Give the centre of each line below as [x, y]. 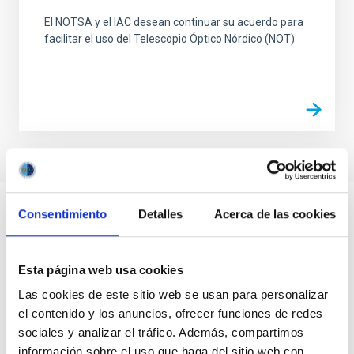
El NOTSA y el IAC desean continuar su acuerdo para [174, 22]
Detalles [160, 213]
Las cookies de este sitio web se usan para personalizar [173, 295]
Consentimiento [63, 213]
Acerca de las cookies [275, 213]
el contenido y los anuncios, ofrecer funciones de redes [171, 314]
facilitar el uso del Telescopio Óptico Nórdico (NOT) [169, 39]
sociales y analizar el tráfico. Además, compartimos [161, 333]
